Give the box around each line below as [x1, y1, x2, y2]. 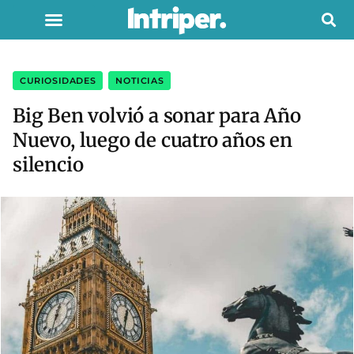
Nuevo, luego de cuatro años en [13, 128, 292, 153]
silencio [13, 153, 84, 177]
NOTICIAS [115, 75, 164, 86]
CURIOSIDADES [20, 75, 96, 86]
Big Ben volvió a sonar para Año [13, 104, 301, 128]
